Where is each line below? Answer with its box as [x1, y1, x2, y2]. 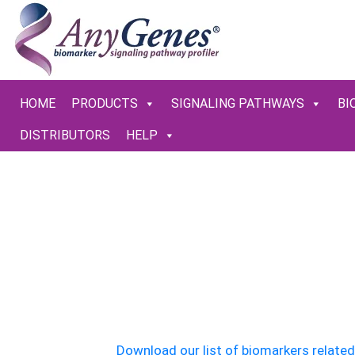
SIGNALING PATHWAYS [171, 96, 304, 111]
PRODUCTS [71, 96, 138, 111]
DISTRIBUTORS [20, 128, 110, 143]
